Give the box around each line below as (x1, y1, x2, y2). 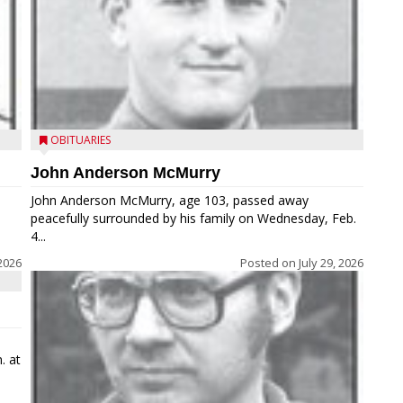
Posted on (240, 255, 299, 271)
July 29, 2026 (299, 255, 363, 271)
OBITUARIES (50, 132, 111, 148)
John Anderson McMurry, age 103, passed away (31, 192, 309, 209)
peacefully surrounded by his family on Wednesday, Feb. (31, 210, 356, 227)
